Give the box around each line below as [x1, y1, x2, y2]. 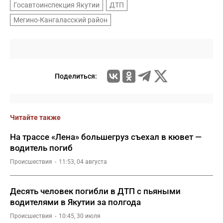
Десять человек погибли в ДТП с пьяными [10, 186, 181, 196]
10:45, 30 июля [59, 213, 101, 220]
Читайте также [10, 113, 61, 121]
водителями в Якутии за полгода [10, 197, 141, 207]
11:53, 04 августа [59, 158, 107, 165]
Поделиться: [54, 72, 97, 80]
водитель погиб [10, 143, 73, 153]
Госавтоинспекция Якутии [13, 1, 100, 9]
